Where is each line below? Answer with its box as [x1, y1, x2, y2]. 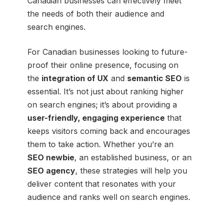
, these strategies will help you [75, 165, 187, 175]
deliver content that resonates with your [27, 178, 176, 189]
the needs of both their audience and [27, 8, 164, 19]
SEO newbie [27, 152, 74, 162]
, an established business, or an [74, 152, 192, 162]
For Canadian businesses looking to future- [27, 46, 188, 57]
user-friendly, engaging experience [27, 112, 165, 123]
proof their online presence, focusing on [27, 60, 178, 70]
